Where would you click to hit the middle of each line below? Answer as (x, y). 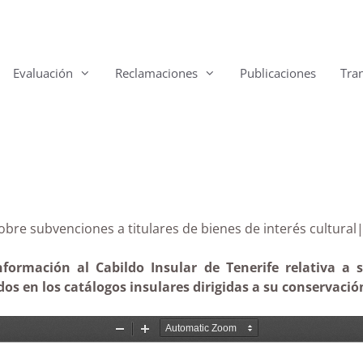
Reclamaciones (156, 73)
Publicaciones (278, 73)
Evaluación (43, 73)
